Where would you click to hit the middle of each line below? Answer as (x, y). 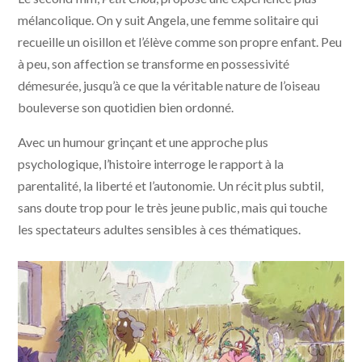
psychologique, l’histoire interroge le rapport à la (151, 164)
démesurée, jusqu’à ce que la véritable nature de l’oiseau (169, 86)
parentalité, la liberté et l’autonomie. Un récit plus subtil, (171, 186)
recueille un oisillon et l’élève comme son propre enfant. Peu (180, 42)
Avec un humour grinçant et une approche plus (143, 142)
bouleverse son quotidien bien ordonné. (126, 107)
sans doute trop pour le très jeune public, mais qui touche (173, 208)
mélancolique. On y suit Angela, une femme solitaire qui (168, 20)
